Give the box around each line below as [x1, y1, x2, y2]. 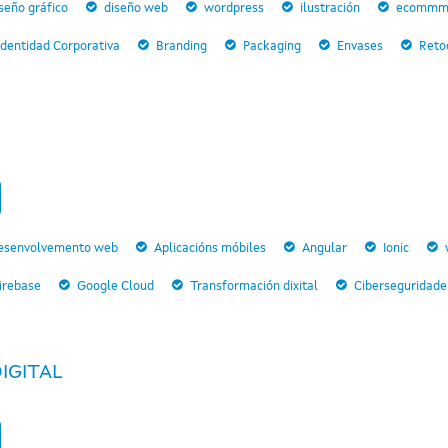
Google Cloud [77, 280, 154, 293]
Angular [302, 242, 347, 255]
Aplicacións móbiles [154, 242, 266, 255]
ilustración [300, 2, 360, 15]
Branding [156, 40, 207, 53]
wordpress [204, 2, 264, 15]
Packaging [243, 40, 301, 53]
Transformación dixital [190, 280, 318, 293]
